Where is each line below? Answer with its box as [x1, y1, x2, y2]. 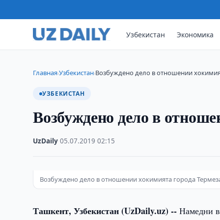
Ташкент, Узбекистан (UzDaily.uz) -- [33, 204, 180, 217]
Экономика [177, 29, 214, 39]
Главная [33, 68, 58, 77]
